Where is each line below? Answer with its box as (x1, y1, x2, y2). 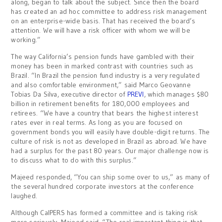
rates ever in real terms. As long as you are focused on (11, 118, 182, 127)
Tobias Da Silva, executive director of (11, 90, 127, 99)
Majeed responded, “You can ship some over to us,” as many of (11, 172, 210, 181)
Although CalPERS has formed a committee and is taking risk (11, 208, 198, 217)
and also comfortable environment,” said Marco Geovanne (11, 80, 191, 89)
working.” (11, 35, 41, 44)
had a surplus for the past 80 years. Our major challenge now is (11, 146, 209, 155)
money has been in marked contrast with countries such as (11, 61, 194, 70)
